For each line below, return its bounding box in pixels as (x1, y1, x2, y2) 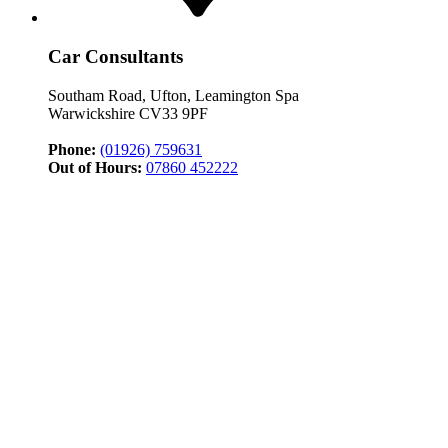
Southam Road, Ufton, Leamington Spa (48, 86, 299, 104)
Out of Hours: (48, 158, 142, 176)
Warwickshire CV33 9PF (48, 104, 208, 122)
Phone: (48, 140, 96, 158)
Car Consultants (48, 45, 183, 67)
